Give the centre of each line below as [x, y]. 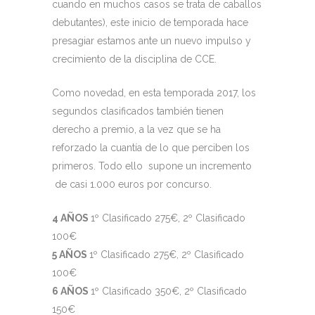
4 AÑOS [71, 218]
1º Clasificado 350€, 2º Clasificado [169, 291]
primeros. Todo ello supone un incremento [152, 166]
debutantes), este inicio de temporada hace [150, 23]
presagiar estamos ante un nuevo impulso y [152, 41]
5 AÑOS [71, 255]
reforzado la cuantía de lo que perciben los [151, 148]
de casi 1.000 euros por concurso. [132, 185]
